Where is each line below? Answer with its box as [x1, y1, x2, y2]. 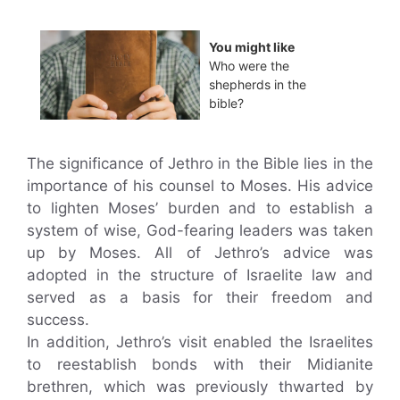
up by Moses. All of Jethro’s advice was [27, 244, 373, 262]
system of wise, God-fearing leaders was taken [27, 221, 373, 239]
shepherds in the [209, 77, 306, 92]
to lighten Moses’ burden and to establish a [27, 199, 373, 217]
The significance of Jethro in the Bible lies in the [27, 154, 373, 172]
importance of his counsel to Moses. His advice [27, 177, 373, 195]
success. [27, 311, 89, 329]
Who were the [209, 58, 289, 73]
